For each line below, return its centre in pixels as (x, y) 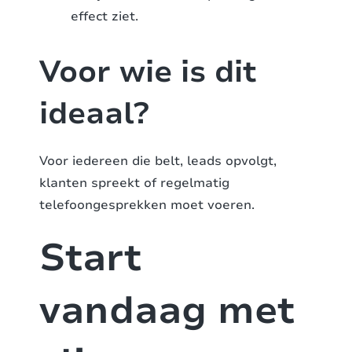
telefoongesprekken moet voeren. (147, 205)
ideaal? (94, 114)
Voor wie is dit (148, 72)
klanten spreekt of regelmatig (134, 183)
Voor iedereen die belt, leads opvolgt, (158, 161)
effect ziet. (104, 17)
